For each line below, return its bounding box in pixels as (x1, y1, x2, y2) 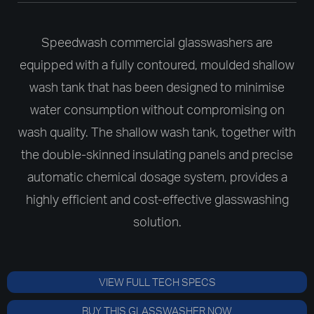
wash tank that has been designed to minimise (29, 78, 285, 95)
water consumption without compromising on (29, 101, 285, 117)
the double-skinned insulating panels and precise (21, 146, 293, 162)
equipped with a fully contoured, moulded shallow (20, 56, 294, 72)
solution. (132, 213, 182, 229)
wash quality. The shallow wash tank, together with (18, 123, 296, 139)
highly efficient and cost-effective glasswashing (25, 191, 289, 207)
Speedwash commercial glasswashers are (41, 34, 273, 50)
